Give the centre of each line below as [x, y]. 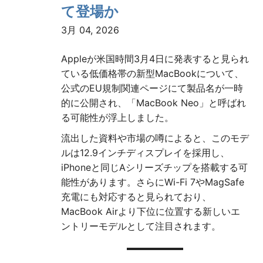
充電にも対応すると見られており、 [136, 197]
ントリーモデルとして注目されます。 [141, 226]
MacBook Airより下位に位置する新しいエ [151, 212]
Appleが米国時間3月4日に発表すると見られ [155, 59]
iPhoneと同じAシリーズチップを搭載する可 [154, 168]
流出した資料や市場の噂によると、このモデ [155, 138]
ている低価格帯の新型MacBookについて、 [152, 74]
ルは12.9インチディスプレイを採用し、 [145, 153]
